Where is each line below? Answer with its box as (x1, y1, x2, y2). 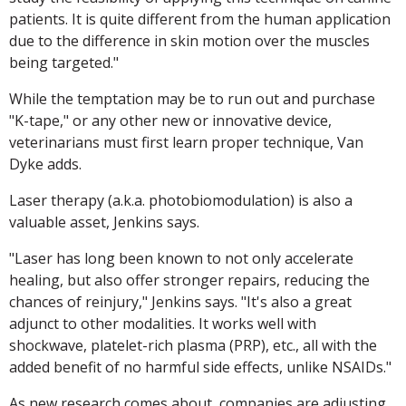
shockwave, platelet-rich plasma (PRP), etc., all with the (9, 335, 377, 356)
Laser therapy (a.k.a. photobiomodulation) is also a (9, 190, 353, 211)
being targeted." (9, 53, 119, 73)
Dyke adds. (9, 154, 82, 175)
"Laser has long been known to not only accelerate (9, 248, 353, 269)
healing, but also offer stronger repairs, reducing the (9, 270, 370, 291)
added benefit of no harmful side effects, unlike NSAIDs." (9, 357, 391, 378)
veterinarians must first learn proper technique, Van (9, 132, 363, 153)
